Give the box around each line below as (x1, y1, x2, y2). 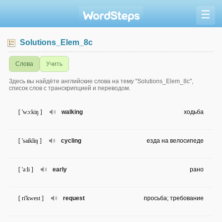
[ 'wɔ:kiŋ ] (18, 109, 42, 116)
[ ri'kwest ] (18, 195, 44, 202)
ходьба (184, 109, 204, 116)
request (63, 195, 85, 202)
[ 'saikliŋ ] (18, 137, 42, 145)
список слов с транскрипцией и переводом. (9, 85, 130, 92)
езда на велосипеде (147, 137, 204, 145)
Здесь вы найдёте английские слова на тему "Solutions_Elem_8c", (9, 78, 193, 85)
